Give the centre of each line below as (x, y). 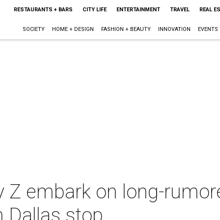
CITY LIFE (94, 10)
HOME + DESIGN (73, 29)
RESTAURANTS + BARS (43, 10)
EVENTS (208, 29)
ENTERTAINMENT (138, 10)
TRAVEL (179, 10)
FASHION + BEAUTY (126, 29)
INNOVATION (174, 29)
